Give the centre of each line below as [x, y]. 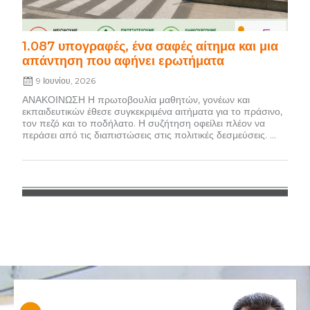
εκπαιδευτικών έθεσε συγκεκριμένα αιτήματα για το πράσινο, [153, 111]
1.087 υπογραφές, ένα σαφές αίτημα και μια [151, 46]
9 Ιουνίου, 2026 [66, 80]
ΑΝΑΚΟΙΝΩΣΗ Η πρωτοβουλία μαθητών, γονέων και [136, 99]
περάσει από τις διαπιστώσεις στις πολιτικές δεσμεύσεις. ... [149, 135]
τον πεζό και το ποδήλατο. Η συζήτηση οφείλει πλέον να [144, 123]
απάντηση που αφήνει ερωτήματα [124, 60]
